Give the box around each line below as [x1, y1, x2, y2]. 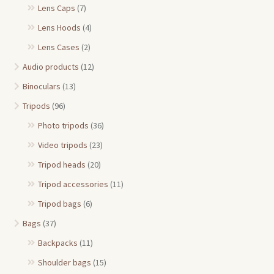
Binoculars [22, 81, 61, 92]
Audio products [22, 61, 79, 73]
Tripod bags [38, 198, 82, 210]
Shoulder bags [38, 257, 92, 268]
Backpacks [38, 237, 78, 249]
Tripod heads [38, 159, 86, 171]
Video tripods [38, 139, 88, 151]
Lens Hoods [38, 22, 81, 34]
